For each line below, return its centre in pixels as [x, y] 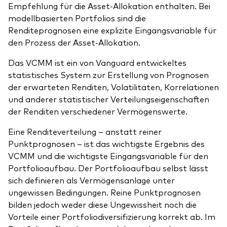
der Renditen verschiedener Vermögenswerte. [98, 111]
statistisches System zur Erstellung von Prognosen [108, 75]
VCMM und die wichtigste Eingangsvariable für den [108, 156]
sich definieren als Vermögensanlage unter [91, 180]
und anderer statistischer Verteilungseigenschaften [109, 99]
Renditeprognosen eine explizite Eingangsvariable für [112, 30]
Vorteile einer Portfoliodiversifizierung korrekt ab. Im [112, 217]
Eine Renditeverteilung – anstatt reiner [85, 131]
